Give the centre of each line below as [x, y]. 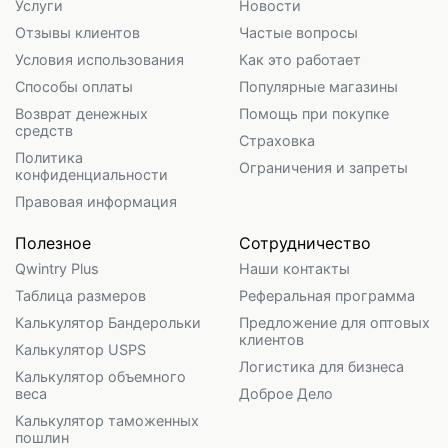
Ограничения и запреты [323, 167]
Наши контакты [294, 268]
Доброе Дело [286, 393]
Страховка [277, 140]
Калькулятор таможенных [107, 420]
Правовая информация [96, 201]
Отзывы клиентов [77, 32]
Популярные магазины [318, 86]
